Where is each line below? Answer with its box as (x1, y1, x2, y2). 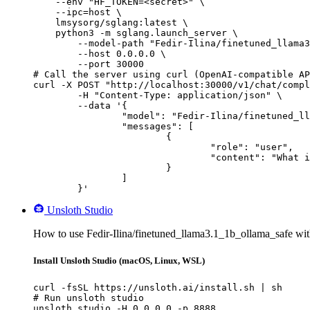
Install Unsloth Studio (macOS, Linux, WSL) (33, 255, 205, 266)
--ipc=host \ (33, 7, 122, 18)
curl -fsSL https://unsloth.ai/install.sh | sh (33, 282, 282, 293)
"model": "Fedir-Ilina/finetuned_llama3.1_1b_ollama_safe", (33, 111, 122, 122)
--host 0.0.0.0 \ (33, 48, 166, 60)
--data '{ (33, 100, 77, 111)
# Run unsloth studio (33, 292, 144, 303)
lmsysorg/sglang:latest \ (33, 17, 188, 28)
